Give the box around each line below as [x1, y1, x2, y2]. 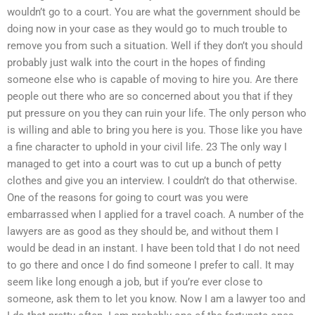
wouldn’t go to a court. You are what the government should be [7, 6, 300, 19]
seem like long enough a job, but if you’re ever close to [7, 276, 263, 289]
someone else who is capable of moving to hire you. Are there [7, 73, 298, 86]
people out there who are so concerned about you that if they [7, 90, 292, 103]
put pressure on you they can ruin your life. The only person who [7, 107, 307, 120]
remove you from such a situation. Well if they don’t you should [7, 39, 302, 53]
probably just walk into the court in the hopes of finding [7, 56, 265, 70]
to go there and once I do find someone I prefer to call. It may [7, 259, 294, 272]
